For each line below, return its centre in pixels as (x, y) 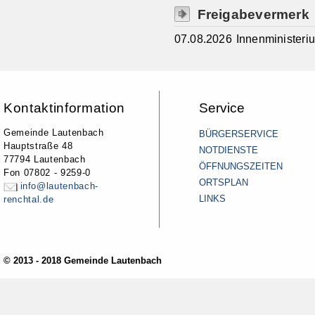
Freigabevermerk (253, 14)
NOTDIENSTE (229, 150)
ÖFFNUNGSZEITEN (241, 166)
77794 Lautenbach (45, 159)
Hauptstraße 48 (38, 146)
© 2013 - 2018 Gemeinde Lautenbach (83, 260)
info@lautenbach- (59, 186)
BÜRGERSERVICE (239, 134)
